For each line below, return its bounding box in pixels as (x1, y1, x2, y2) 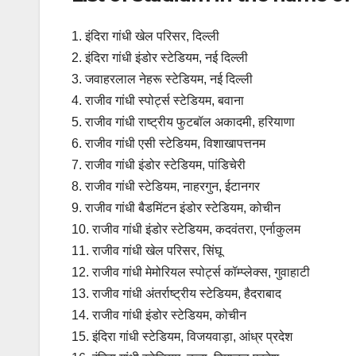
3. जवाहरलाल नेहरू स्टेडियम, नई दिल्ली (72, 72, 253, 86)
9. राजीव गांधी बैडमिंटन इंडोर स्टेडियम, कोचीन (72, 200, 281, 215)
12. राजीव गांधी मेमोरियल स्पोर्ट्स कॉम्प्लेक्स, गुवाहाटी (72, 265, 310, 279)
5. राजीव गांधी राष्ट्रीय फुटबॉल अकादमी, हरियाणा (72, 114, 295, 129)
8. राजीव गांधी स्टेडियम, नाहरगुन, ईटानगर (72, 179, 260, 193)
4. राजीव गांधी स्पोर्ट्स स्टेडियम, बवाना (72, 93, 244, 107)
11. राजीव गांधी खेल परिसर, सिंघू (72, 243, 222, 257)
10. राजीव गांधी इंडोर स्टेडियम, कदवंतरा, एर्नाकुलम (72, 222, 300, 236)
